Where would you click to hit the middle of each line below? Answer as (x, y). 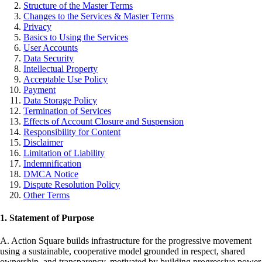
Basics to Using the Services (76, 37)
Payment (39, 89)
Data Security (49, 58)
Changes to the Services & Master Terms (99, 16)
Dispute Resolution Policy (72, 184)
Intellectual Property (61, 68)
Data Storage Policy (60, 100)
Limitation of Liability (64, 153)
